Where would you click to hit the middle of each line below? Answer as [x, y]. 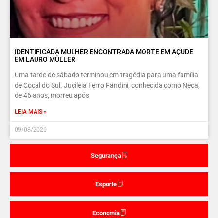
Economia [106, 213]
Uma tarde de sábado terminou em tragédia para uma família [106, 75]
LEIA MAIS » [31, 112]
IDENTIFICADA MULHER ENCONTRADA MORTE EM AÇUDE [104, 51]
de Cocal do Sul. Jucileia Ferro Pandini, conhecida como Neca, [107, 85]
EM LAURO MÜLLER [45, 59]
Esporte [106, 184]
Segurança [106, 155]
